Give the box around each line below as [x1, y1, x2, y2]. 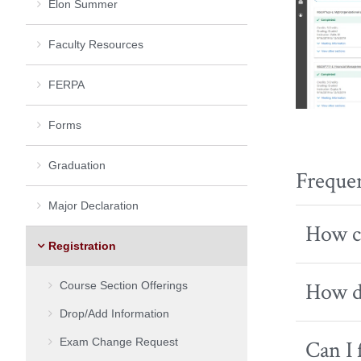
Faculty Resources [48, 37, 143, 51]
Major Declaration [48, 198, 139, 212]
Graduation [48, 158, 106, 172]
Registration [48, 239, 116, 252]
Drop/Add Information [60, 306, 169, 320]
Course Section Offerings [60, 278, 188, 292]
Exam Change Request [60, 334, 178, 348]
